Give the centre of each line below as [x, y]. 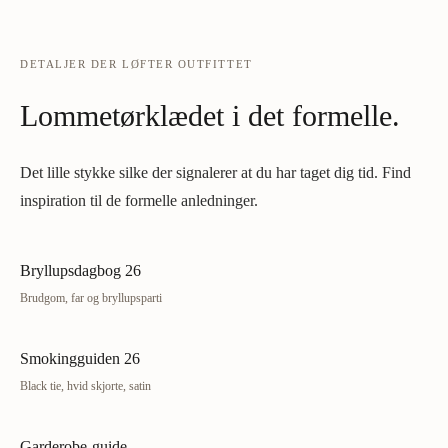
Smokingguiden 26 [80, 358]
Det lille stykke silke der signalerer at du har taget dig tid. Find [215, 172]
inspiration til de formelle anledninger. [139, 200]
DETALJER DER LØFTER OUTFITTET [136, 64]
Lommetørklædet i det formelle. [210, 115]
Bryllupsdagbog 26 [80, 270]
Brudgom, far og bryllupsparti [91, 298]
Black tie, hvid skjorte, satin [85, 386]
